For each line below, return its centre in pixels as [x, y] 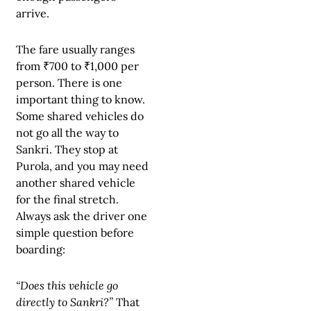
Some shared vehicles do [80, 116]
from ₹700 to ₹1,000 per [77, 66]
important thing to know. [81, 99]
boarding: [41, 249]
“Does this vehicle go [67, 285]
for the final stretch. [67, 199]
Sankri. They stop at [67, 149]
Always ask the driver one [82, 216]
